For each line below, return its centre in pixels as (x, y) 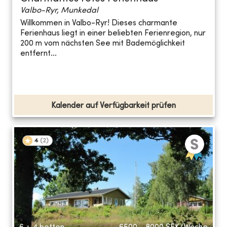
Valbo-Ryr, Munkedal (59, 10)
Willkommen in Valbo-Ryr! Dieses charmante (99, 24)
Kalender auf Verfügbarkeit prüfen (113, 106)
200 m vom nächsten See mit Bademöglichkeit (103, 44)
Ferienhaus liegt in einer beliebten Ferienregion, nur (113, 34)
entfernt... (39, 54)
